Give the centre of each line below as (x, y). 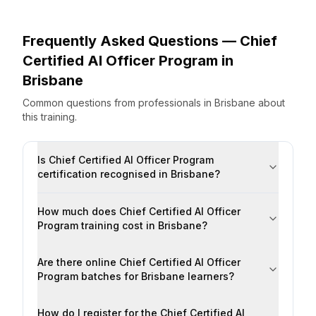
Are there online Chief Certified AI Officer (139, 262)
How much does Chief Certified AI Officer (139, 211)
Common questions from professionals (113, 103)
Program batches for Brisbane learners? (136, 276)
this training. (50, 117)
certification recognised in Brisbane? (129, 174)
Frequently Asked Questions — (131, 41)
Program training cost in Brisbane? (122, 225)
